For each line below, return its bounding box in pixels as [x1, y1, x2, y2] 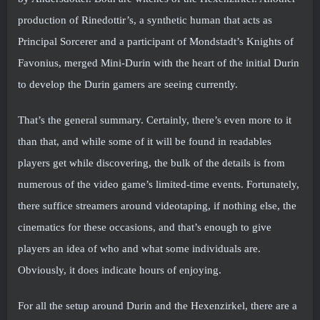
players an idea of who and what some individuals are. [18, 242, 261, 254]
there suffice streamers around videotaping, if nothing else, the [18, 199, 296, 211]
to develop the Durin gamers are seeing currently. [18, 78, 238, 90]
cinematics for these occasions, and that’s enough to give [18, 221, 271, 233]
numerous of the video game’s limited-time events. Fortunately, [18, 178, 299, 190]
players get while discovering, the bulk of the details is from [18, 156, 285, 169]
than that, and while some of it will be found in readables [18, 135, 271, 147]
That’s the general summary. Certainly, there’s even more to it [18, 114, 291, 126]
